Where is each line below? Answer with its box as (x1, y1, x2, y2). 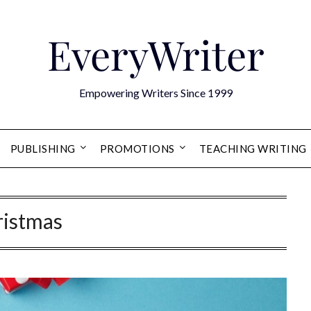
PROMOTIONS (99, 142, 175, 155)
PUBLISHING (10, 142, 76, 155)
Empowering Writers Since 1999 (78, 86, 233, 99)
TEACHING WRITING (199, 142, 307, 155)
